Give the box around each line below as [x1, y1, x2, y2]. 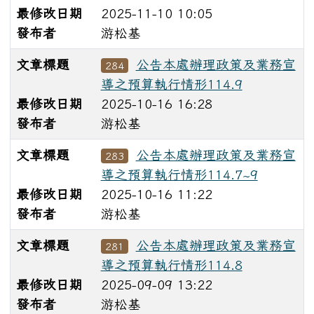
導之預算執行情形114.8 [100, 259, 243, 272]
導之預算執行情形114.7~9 [100, 168, 258, 182]
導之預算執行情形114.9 [100, 78, 243, 91]
